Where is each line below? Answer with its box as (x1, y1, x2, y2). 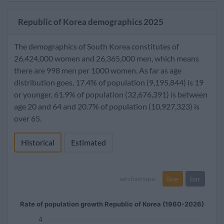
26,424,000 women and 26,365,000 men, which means (14, 53, 199, 63)
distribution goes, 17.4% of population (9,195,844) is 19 (14, 77, 203, 87)
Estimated (71, 137, 106, 147)
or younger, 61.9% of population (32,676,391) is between (14, 89, 207, 99)
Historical (21, 137, 54, 147)
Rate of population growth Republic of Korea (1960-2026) (19, 200, 204, 208)
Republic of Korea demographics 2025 (18, 16, 163, 27)
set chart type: (119, 174, 156, 182)
